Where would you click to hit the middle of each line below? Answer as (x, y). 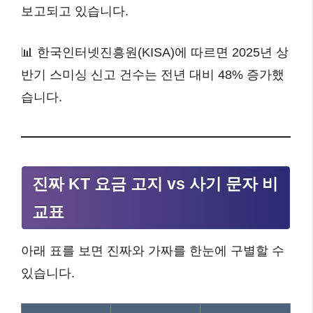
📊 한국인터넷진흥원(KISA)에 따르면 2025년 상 (155, 52)
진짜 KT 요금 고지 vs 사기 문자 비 (155, 183)
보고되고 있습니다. (75, 11)
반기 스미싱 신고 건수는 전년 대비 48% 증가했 (153, 74)
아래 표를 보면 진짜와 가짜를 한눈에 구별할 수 (153, 250)
